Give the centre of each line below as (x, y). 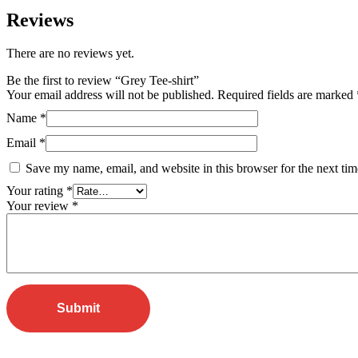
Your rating (36, 191)
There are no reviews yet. (70, 54)
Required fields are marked (287, 95)
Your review (39, 206)
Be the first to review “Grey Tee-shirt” (103, 81)
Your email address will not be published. (110, 95)
